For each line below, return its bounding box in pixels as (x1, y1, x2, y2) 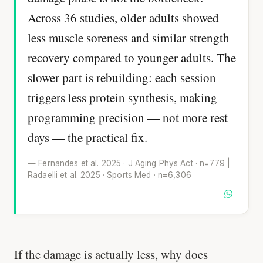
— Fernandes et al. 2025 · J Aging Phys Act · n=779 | (28, 158, 231, 168)
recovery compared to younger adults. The (28, 49, 236, 66)
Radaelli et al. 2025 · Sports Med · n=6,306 (28, 170, 191, 180)
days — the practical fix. (28, 129, 147, 146)
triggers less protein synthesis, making (28, 89, 217, 106)
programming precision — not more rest (28, 109, 228, 126)
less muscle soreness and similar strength (28, 29, 230, 46)
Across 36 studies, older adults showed (28, 9, 219, 26)
